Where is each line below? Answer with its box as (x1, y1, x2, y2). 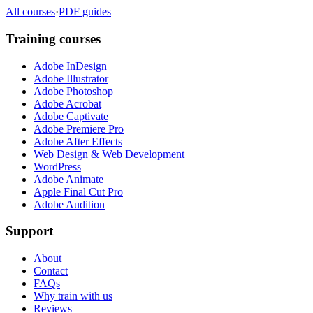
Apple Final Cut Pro (34, 185, 123, 198)
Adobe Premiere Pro (34, 122, 124, 135)
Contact (34, 265, 68, 277)
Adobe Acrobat (34, 97, 101, 110)
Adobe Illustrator (34, 72, 108, 85)
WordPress (34, 160, 81, 173)
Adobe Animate (34, 173, 103, 185)
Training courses (6, 31, 101, 46)
